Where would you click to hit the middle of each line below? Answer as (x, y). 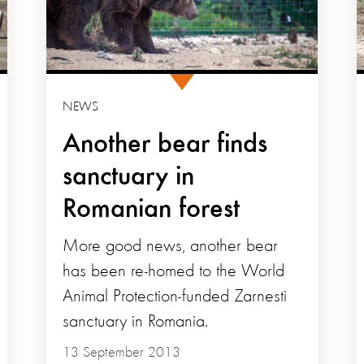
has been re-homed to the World (173, 272)
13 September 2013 (121, 353)
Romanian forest (151, 210)
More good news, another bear (170, 247)
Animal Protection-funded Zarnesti (174, 297)
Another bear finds (165, 145)
